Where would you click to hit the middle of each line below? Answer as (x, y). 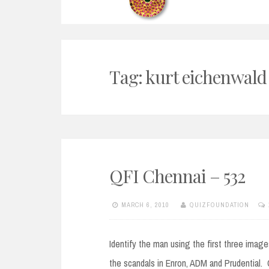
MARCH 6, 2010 (145, 204)
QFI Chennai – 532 (177, 176)
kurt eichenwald (206, 77)
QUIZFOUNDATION (219, 204)
